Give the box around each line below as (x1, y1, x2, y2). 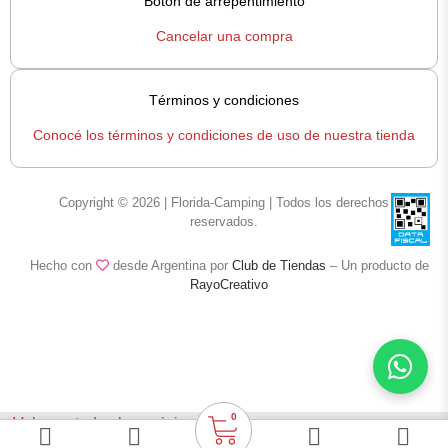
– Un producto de (325, 257, 429, 273)
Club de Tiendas (231, 257, 326, 273)
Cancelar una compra (155, 28, 293, 45)
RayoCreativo (190, 276, 268, 292)
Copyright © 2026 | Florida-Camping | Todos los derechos (58, 194, 389, 210)
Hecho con (29, 257, 92, 273)
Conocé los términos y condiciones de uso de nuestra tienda (33, 127, 415, 144)
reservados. (189, 213, 258, 229)
